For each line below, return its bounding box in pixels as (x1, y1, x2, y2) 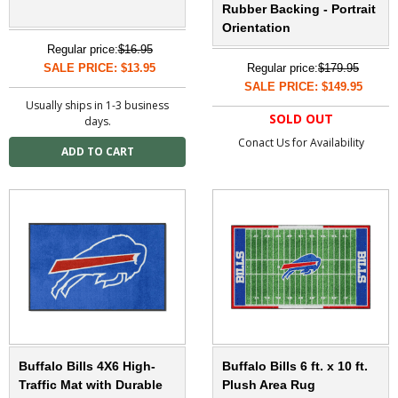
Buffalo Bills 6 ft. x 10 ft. (222, 359, 368, 374)
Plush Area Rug (222, 378, 315, 393)
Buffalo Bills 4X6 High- (19, 359, 155, 374)
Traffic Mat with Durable (19, 378, 163, 393)
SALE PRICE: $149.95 (243, 80, 362, 94)
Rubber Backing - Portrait (222, 2, 376, 17)
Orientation (222, 20, 291, 36)
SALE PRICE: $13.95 (44, 61, 155, 76)
